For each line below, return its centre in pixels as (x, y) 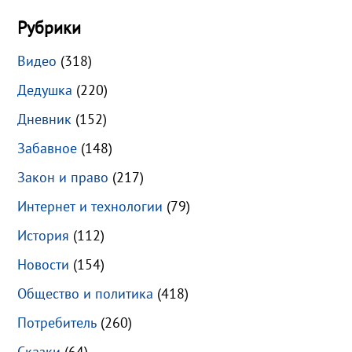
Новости (44, 265)
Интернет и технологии (90, 207)
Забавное (48, 148)
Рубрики (49, 28)
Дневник (45, 119)
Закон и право (63, 178)
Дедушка (45, 90)
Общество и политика (86, 294)
